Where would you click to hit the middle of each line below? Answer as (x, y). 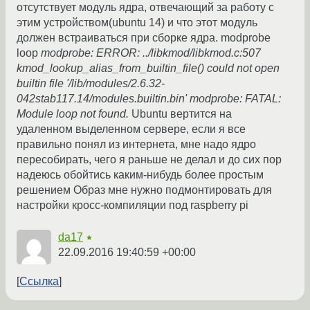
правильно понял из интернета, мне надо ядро (136, 145)
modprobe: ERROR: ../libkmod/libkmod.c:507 (151, 53)
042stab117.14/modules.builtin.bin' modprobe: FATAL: (149, 99)
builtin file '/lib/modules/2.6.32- (91, 84)
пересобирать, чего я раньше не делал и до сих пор (149, 160)
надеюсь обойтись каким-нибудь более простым (140, 175)
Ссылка (39, 282)
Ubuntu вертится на (182, 114)
